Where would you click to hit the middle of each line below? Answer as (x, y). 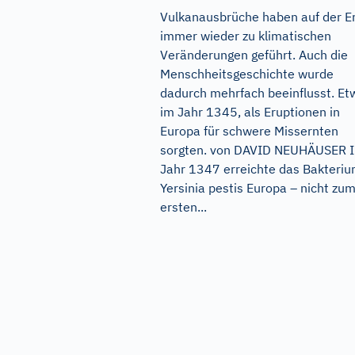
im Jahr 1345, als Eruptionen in (250, 111)
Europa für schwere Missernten (249, 130)
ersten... (183, 206)
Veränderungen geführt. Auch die (254, 54)
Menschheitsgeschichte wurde (247, 73)
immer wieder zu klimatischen (246, 35)
